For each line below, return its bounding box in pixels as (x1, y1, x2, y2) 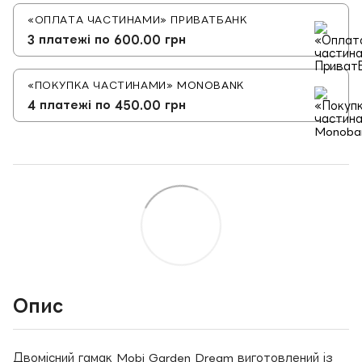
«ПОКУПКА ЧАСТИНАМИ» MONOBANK (27, 80, 245, 91)
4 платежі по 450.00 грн (27, 99, 186, 112)
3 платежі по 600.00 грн (27, 33, 186, 46)
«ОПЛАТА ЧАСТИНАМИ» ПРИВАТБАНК (27, 15, 248, 26)
